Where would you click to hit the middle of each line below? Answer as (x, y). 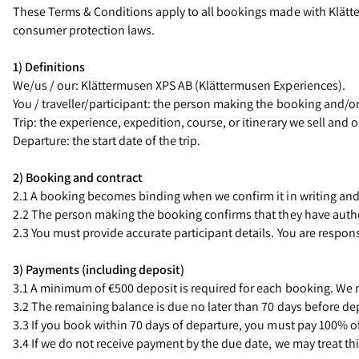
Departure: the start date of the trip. (107, 141)
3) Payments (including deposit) (99, 270)
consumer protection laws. (84, 30)
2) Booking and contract (78, 177)
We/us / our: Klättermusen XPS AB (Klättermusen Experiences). (179, 85)
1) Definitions (49, 67)
